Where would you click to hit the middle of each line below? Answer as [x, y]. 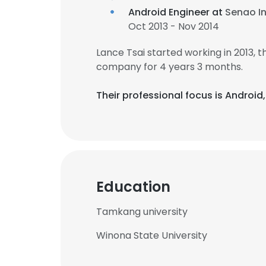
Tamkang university [142, 212]
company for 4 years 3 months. [170, 67]
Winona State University [152, 235]
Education [133, 187]
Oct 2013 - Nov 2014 [174, 26]
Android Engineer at [177, 12]
